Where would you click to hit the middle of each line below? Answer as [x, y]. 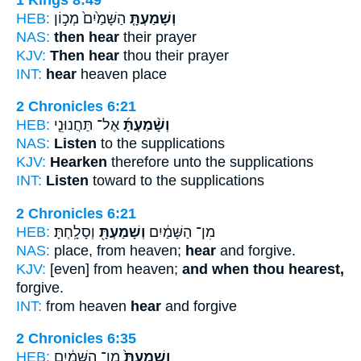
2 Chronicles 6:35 [76, 339]
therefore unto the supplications [210, 162]
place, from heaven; [118, 250]
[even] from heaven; [114, 269]
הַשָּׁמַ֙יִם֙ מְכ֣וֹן [90, 18]
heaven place [122, 74]
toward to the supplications [176, 181]
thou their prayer [174, 55]
